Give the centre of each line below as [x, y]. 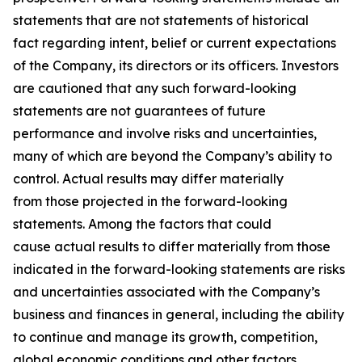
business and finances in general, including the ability [179, 314]
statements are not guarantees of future [139, 110]
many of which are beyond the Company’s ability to [173, 156]
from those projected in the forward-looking [150, 201]
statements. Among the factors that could [142, 223]
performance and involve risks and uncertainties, [165, 133]
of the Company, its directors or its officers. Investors [176, 65]
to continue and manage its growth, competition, [165, 337]
